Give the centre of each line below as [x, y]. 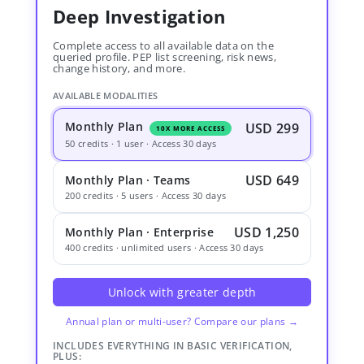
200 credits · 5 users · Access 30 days [146, 195]
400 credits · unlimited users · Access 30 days [165, 247]
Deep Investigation [139, 16]
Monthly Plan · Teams [128, 180]
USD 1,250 [266, 232]
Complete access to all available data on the [164, 45]
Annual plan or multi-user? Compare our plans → [182, 321]
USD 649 [272, 180]
